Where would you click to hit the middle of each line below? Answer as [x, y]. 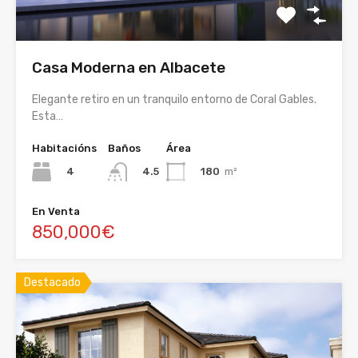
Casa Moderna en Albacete [129, 67]
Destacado [52, 283]
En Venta [56, 212]
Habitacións [64, 148]
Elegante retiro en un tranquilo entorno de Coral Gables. [174, 99]
